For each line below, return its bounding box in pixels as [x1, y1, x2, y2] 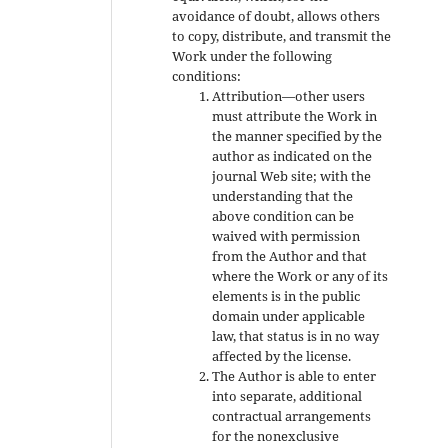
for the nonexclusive [212, 426, 340, 445]
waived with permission [212, 226, 361, 245]
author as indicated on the [212, 146, 373, 165]
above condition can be [212, 206, 355, 225]
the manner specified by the [212, 126, 383, 145]
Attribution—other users [212, 86, 366, 105]
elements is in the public [212, 286, 361, 305]
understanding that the [212, 186, 354, 205]
